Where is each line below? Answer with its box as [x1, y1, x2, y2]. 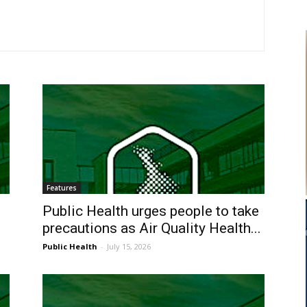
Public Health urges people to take [42, 203, 259, 220]
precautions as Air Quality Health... [42, 220, 261, 237]
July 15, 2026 [107, 241, 151, 252]
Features [47, 183, 77, 193]
